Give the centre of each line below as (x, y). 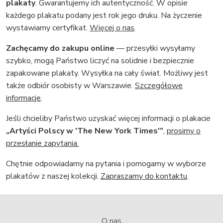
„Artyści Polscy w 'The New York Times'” (85, 131)
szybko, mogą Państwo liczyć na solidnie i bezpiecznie (100, 61)
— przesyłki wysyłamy (155, 49)
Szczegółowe (159, 86)
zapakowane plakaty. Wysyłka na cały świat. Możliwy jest (107, 73)
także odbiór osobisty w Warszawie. (70, 86)
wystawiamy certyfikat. (48, 28)
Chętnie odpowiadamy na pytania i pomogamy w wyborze (106, 164)
